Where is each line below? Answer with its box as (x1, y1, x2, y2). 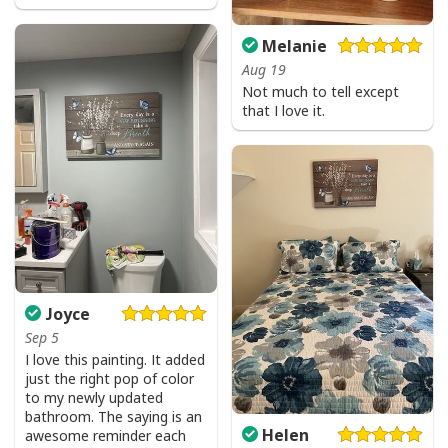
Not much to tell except (241, 82, 399, 102)
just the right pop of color (25, 368, 194, 388)
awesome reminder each (25, 425, 186, 445)
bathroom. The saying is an (25, 406, 202, 426)
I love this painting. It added (25, 349, 205, 369)
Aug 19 (241, 60, 286, 80)
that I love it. (241, 101, 325, 121)
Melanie (257, 35, 327, 58)
